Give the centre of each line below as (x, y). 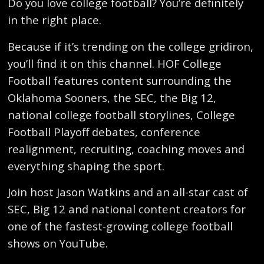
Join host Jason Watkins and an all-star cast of (128, 192)
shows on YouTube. (58, 243)
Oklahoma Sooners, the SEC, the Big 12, (112, 97)
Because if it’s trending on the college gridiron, (131, 46)
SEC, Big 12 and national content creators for (127, 209)
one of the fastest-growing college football (121, 226)
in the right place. (55, 20)
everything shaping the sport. (86, 166)
